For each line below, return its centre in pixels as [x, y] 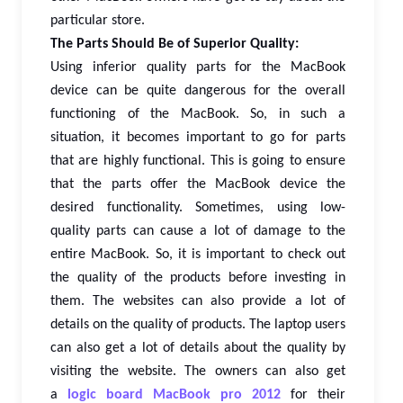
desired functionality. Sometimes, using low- [198, 208]
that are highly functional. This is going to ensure [198, 161]
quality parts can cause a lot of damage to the [198, 232]
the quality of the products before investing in [198, 278]
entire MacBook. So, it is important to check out [198, 255]
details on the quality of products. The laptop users [198, 325]
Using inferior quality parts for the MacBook [198, 68]
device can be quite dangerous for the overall [198, 91]
